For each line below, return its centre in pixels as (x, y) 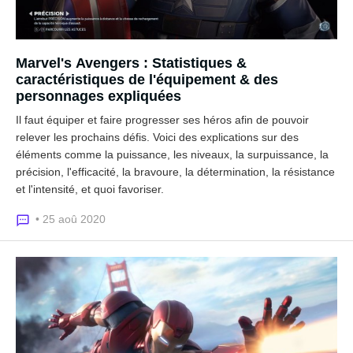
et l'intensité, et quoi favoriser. (90, 189)
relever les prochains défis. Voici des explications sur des (157, 137)
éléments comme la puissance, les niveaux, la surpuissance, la (172, 154)
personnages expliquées (98, 96)
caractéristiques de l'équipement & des (147, 79)
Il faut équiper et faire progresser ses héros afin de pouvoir (162, 119)
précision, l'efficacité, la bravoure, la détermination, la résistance (175, 171)
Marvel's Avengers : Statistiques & (131, 63)
